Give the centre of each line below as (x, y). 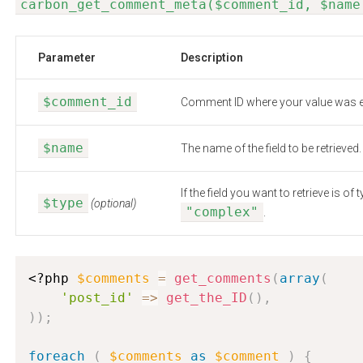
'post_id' (97, 298)
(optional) (113, 203)
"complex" (222, 212)
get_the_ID (207, 298)
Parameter (67, 58)
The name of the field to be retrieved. (271, 148)
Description (212, 58)
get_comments (223, 278)
